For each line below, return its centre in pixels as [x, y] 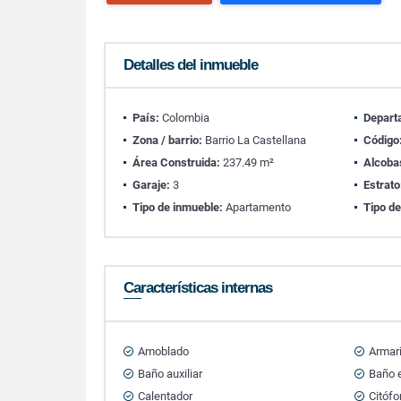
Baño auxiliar [170, 374]
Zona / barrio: [167, 140]
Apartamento [257, 207]
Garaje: [151, 185]
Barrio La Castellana [254, 140]
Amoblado [163, 351]
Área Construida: [176, 162]
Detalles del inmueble [191, 65]
